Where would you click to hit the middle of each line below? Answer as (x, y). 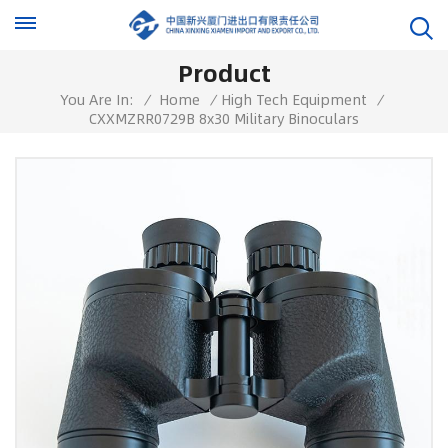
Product (224, 72)
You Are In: (97, 99)
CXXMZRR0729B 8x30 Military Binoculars (224, 118)
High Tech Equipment (294, 99)
